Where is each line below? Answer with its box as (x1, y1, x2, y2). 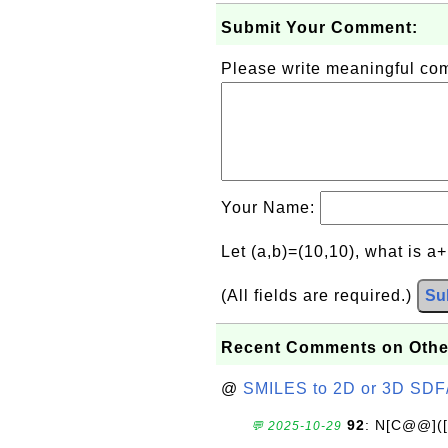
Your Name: (221, 199, 320, 216)
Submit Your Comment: (221, 19, 418, 36)
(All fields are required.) (221, 287, 417, 304)
